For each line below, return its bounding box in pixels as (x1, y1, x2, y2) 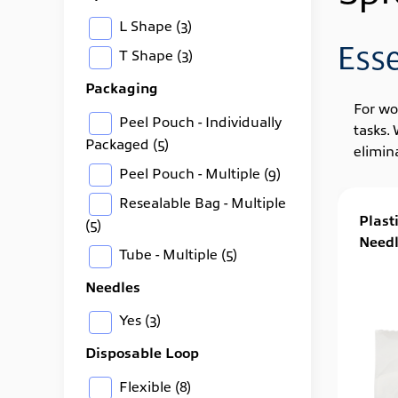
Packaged (85, 133, 153, 152)
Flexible (115, 376, 175, 394)
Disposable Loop (85, 343, 199, 362)
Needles (85, 277, 140, 296)
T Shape (115, 45, 177, 64)
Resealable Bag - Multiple (115, 192, 286, 211)
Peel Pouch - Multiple (115, 163, 264, 181)
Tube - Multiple (115, 244, 221, 263)
